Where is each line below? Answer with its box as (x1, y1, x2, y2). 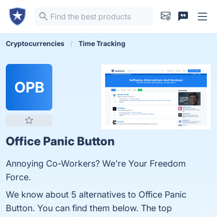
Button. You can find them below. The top (6, 203, 172, 213)
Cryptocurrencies (6, 39, 64, 47)
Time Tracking (78, 39, 125, 47)
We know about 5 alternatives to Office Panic (6, 189, 186, 200)
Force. (6, 172, 31, 182)
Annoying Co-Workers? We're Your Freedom (6, 158, 186, 169)
